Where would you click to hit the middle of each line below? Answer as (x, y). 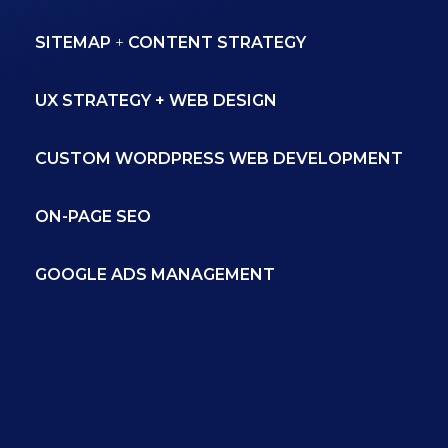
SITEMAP (73, 43)
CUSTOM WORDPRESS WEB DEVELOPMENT (219, 159)
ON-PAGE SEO (93, 217)
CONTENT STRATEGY (217, 43)
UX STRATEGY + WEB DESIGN (156, 101)
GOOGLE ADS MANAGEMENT (155, 275)
